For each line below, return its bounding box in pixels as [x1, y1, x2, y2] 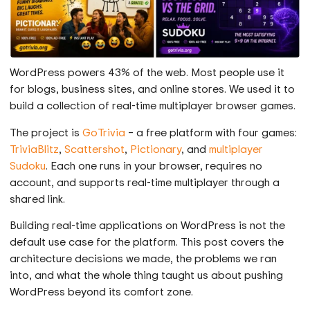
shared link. [10, 190, 66, 206]
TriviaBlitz [10, 140, 60, 156]
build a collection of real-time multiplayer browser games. [10, 98, 296, 113]
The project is [10, 124, 83, 140]
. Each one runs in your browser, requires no [46, 157, 263, 173]
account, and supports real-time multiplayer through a [10, 174, 280, 190]
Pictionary [130, 140, 182, 156]
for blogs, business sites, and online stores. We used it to [10, 81, 295, 97]
